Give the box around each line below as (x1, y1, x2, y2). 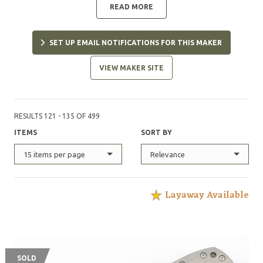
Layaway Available (165, 187, 249, 204)
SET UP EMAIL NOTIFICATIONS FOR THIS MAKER (49, 39, 222, 46)
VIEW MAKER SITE (99, 64, 164, 72)
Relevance (150, 150, 185, 159)
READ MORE (110, 3, 153, 11)
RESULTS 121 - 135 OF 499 (14, 112, 100, 120)
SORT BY (141, 129, 172, 136)
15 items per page (23, 150, 85, 159)
